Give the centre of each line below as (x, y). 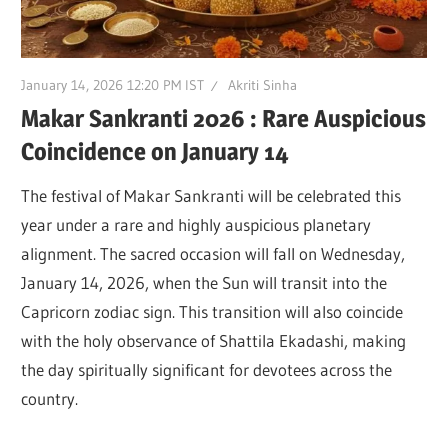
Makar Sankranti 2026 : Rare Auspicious (224, 118)
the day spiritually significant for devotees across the (207, 370)
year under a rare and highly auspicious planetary (196, 225)
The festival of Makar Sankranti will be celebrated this (211, 196)
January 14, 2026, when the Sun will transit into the (204, 283)
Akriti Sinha (263, 84)
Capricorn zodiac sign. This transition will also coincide (212, 312)
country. (50, 399)
